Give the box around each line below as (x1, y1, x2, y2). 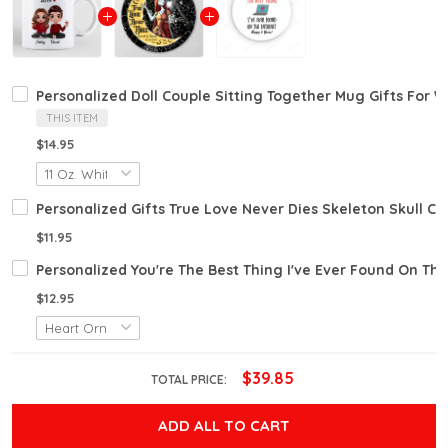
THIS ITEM (46, 111, 98, 126)
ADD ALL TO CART (158, 416, 290, 436)
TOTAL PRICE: (150, 372, 230, 388)
